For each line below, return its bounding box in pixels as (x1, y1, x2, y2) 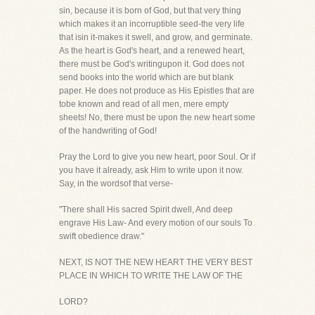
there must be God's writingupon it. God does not (59, 59, 244, 69)
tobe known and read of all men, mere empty (59, 99, 229, 109)
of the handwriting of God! (59, 126, 157, 136)
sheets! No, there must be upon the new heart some (59, 112, 255, 122)
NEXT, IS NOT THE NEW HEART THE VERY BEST (59, 257, 252, 267)
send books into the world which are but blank (59, 72, 233, 82)
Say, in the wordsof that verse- (59, 179, 173, 188)
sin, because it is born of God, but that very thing (59, 6, 241, 15)
